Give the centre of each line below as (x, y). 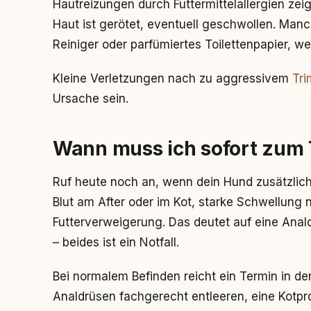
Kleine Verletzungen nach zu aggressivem (173, 78)
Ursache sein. (91, 99)
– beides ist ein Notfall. (116, 242)
